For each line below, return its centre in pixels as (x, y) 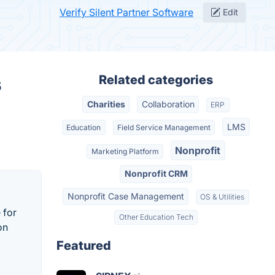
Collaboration (168, 104)
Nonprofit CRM (156, 174)
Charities (106, 104)
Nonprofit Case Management (126, 196)
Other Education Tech (156, 217)
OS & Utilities (223, 196)
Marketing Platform (125, 151)
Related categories (156, 80)
